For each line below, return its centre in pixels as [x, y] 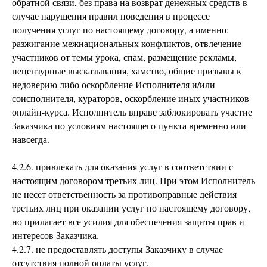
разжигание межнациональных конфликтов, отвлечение [127, 43]
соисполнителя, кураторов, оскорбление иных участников [131, 98]
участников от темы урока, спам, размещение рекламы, [124, 57]
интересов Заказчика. [55, 235]
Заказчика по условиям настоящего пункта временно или [129, 125]
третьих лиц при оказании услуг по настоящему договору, [131, 208]
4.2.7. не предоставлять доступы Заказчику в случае [117, 249]
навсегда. [31, 139]
